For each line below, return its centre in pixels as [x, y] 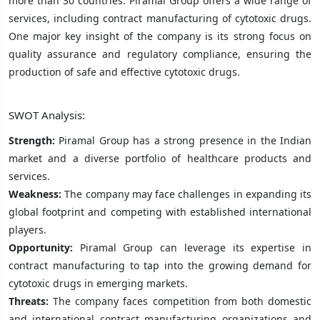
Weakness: [37, 194]
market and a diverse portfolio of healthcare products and [160, 158]
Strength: [34, 140]
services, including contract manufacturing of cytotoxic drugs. [160, 18]
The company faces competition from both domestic [180, 301]
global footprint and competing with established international [160, 211]
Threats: [29, 301]
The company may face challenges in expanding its [188, 194]
